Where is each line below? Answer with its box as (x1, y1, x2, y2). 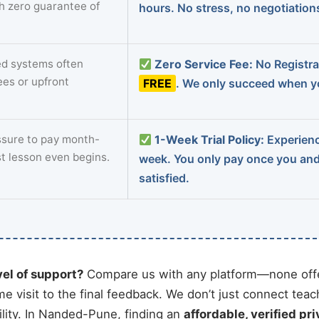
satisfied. (139, 171, 189, 185)
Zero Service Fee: (155, 57, 253, 71)
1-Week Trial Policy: (155, 132, 265, 147)
